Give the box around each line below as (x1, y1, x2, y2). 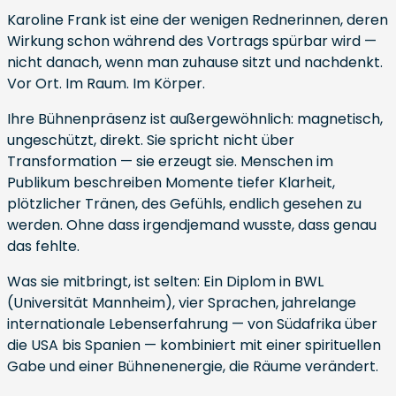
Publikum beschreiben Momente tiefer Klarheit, (7, 172, 335, 193)
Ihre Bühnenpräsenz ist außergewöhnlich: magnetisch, (7, 109, 383, 129)
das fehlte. (7, 236, 80, 256)
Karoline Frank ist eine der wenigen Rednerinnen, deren (7, 10, 388, 30)
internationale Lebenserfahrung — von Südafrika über (7, 314, 377, 334)
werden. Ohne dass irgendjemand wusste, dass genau (7, 215, 377, 235)
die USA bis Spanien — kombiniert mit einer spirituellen (7, 335, 381, 355)
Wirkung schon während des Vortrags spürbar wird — (7, 31, 377, 51)
